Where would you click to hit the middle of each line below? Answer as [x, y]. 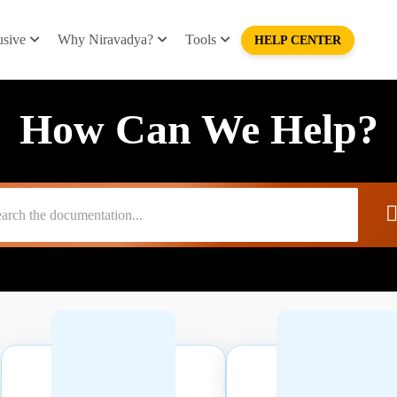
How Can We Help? [198, 129]
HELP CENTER [298, 40]
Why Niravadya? [105, 39]
